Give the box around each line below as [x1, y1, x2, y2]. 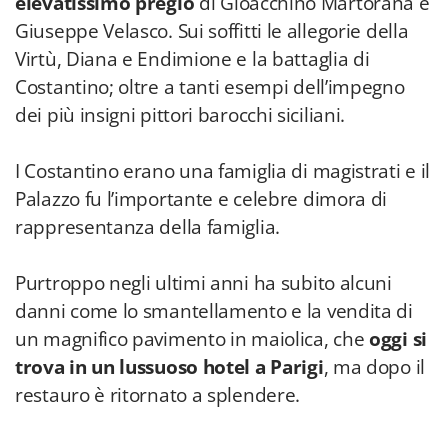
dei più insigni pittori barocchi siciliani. [15, 102, 346, 128]
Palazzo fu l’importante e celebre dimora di [15, 186, 388, 212]
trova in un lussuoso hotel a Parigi [15, 354, 324, 380]
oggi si [369, 326, 427, 352]
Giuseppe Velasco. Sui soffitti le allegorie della [15, 18, 409, 44]
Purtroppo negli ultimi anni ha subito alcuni [15, 270, 392, 296]
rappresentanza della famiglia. [15, 214, 280, 240]
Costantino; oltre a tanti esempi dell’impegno [15, 74, 405, 100]
